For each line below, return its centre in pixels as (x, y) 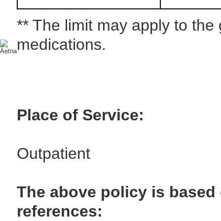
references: (60, 211)
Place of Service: (80, 115)
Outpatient (54, 153)
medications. (61, 44)
